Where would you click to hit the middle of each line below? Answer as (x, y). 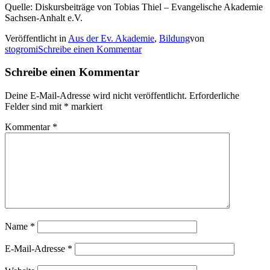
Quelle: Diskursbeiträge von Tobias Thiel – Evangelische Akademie (134, 7)
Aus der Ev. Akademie (111, 38)
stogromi (21, 49)
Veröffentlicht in (36, 38)
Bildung (174, 38)
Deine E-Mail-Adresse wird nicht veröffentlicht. (96, 96)
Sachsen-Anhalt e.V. (44, 17)
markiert (86, 107)
